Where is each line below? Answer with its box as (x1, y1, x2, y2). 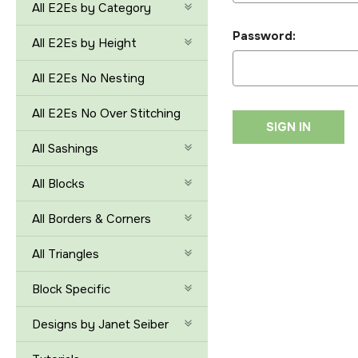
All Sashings (32, 141, 98, 157)
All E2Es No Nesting (32, 70, 145, 86)
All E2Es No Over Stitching (32, 105, 181, 121)
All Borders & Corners (32, 211, 151, 227)
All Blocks (32, 176, 85, 192)
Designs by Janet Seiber (32, 316, 169, 332)
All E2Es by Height (32, 35, 137, 51)
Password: (233, 27, 296, 44)
